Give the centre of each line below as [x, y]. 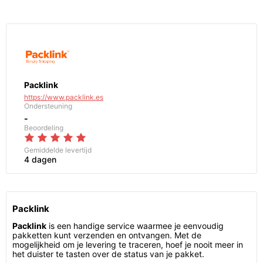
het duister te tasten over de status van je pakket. [108, 254]
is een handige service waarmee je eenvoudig [135, 226]
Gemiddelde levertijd [58, 150]
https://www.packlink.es [64, 97]
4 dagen [40, 159]
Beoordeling [44, 128]
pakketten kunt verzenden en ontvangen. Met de [107, 235]
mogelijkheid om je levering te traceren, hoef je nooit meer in [128, 245]
